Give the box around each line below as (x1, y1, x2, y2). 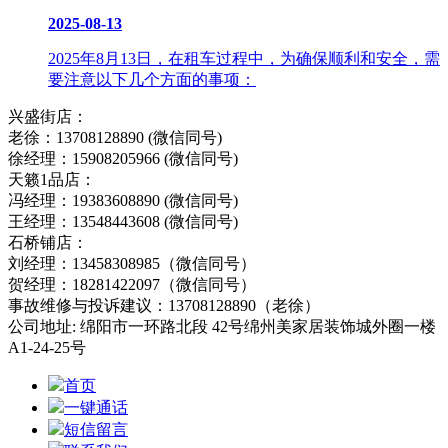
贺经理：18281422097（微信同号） (8, 276, 256, 294)
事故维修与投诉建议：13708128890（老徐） (8, 297, 320, 315)
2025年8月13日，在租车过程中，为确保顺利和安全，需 (48, 50, 440, 68)
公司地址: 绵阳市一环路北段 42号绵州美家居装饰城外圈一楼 (8, 318, 436, 336)
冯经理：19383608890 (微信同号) (8, 192, 242, 210)
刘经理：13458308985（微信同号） (8, 255, 256, 273)
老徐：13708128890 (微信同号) (8, 129, 226, 147)
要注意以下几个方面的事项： (48, 71, 256, 89)
